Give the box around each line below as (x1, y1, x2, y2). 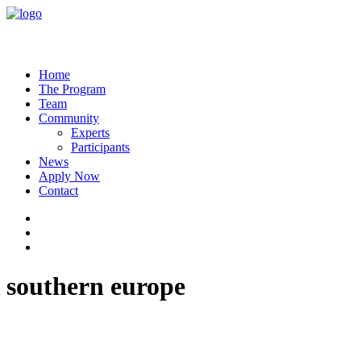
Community (39, 111, 99, 125)
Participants (71, 140, 130, 154)
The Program (39, 82, 106, 96)
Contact (39, 184, 78, 197)
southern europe (6, 272, 185, 301)
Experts (71, 126, 110, 139)
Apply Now (39, 169, 100, 183)
